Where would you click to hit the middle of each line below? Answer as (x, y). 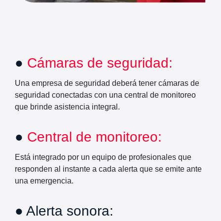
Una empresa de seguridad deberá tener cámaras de (107, 83)
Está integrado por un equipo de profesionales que (103, 157)
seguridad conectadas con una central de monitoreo (105, 95)
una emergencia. (44, 181)
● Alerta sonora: (64, 211)
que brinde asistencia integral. (67, 107)
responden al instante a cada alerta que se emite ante (108, 169)
